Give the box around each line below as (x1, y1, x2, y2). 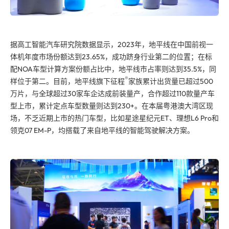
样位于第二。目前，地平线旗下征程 (10, 76, 125, 86)
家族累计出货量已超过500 (128, 76, 213, 86)
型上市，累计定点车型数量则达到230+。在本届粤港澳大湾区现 (10, 101, 213, 110)
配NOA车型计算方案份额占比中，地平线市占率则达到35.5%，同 (10, 64, 216, 74)
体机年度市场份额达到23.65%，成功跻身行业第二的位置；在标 (10, 52, 212, 61)
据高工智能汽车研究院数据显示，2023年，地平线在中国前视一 (10, 39, 213, 49)
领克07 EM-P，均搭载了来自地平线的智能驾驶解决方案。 (10, 125, 194, 135)
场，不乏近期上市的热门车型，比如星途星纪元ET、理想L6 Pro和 (10, 113, 219, 123)
